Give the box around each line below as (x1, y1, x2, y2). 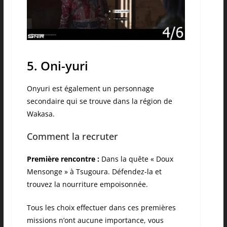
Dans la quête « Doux (99, 154, 173, 164)
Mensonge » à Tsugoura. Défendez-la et (26, 166, 162, 176)
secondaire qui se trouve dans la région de (26, 96, 172, 106)
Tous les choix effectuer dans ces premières (26, 202, 176, 212)
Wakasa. (26, 108, 55, 119)
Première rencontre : (26, 154, 99, 164)
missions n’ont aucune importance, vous (26, 215, 164, 225)
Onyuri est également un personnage (26, 83, 154, 93)
